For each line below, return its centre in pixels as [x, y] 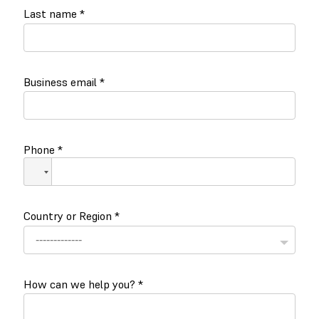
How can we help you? [79, 284]
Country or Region [68, 216]
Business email [60, 82]
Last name [50, 14]
